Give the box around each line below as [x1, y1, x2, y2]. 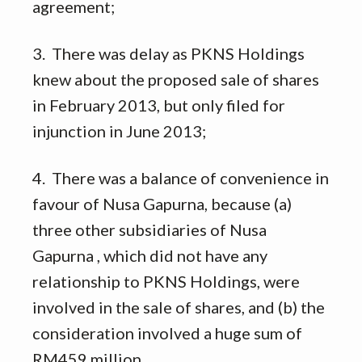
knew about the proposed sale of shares [32, 69, 319, 90]
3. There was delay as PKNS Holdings [32, 44, 305, 64]
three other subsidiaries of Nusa [32, 220, 267, 240]
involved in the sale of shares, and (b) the [32, 297, 325, 318]
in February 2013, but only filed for [32, 95, 285, 116]
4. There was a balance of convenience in [32, 168, 329, 188]
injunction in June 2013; [32, 121, 206, 141]
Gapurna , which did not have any [32, 246, 267, 266]
